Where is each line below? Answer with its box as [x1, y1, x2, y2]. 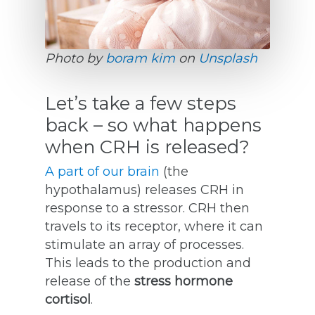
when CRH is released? [45, 136, 250, 158]
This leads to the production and [45, 255, 251, 271]
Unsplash [198, 51, 257, 67]
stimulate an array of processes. [45, 237, 244, 253]
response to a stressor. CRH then [45, 200, 250, 217]
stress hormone [134, 274, 233, 290]
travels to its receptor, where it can [45, 219, 263, 235]
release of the [45, 274, 134, 290]
